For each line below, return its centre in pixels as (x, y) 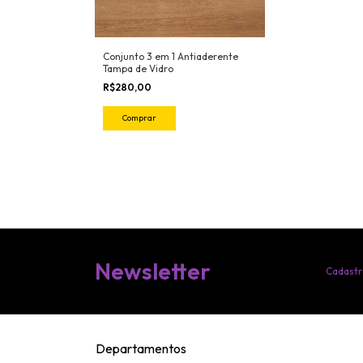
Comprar (139, 117)
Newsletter (153, 271)
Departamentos (141, 348)
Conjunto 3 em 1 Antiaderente (171, 56)
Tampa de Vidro (138, 68)
